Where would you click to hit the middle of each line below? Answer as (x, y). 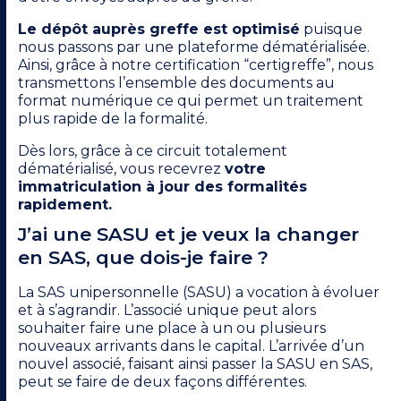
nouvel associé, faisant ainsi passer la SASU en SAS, (195, 364)
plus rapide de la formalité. (113, 119)
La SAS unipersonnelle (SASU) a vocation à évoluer (199, 293)
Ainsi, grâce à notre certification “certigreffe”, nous (196, 65)
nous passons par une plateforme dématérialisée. (194, 47)
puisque (331, 30)
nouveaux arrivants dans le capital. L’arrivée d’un (191, 346)
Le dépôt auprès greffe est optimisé (159, 30)
